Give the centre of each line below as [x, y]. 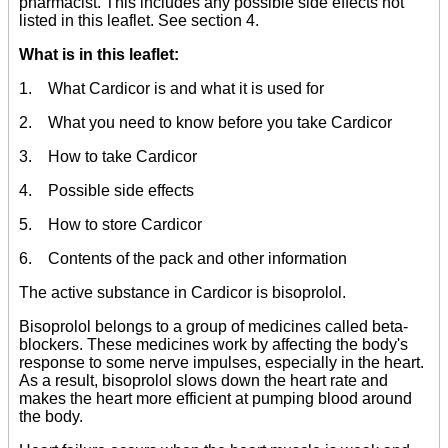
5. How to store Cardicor [110, 225]
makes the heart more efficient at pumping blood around [215, 399]
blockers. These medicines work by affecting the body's [213, 345]
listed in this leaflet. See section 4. [139, 21]
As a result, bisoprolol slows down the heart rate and [203, 381]
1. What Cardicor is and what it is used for [171, 89]
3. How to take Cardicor [108, 157]
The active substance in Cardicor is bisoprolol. [182, 293]
